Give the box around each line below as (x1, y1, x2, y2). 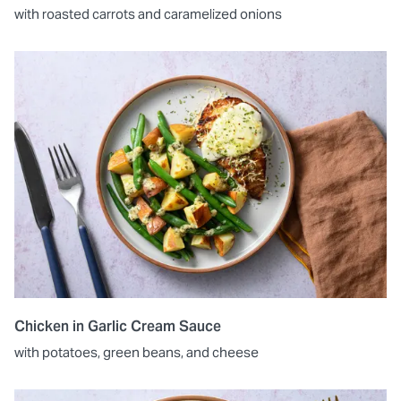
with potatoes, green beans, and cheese (14, 344, 259, 362)
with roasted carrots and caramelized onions (14, 4, 282, 22)
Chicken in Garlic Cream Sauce (14, 317, 221, 337)
